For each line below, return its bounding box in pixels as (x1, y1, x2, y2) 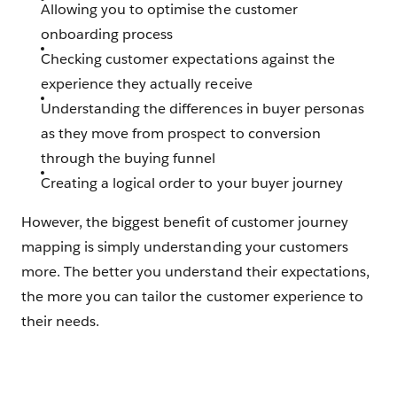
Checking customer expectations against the (41, 50, 335, 69)
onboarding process (41, 25, 174, 44)
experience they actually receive (41, 74, 253, 94)
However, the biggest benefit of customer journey (21, 213, 348, 232)
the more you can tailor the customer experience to (21, 287, 363, 307)
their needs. (21, 312, 100, 331)
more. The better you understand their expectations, (21, 262, 370, 282)
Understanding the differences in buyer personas (41, 99, 364, 119)
